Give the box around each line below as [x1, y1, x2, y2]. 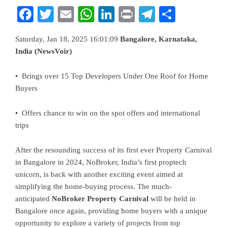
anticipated [15, 195, 52, 203]
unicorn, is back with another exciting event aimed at [15, 170, 183, 178]
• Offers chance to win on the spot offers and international [15, 109, 200, 117]
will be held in [148, 195, 196, 203]
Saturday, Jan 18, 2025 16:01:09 [15, 35, 120, 43]
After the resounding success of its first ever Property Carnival [15, 146, 212, 154]
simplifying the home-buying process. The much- [15, 182, 172, 191]
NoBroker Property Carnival [52, 195, 148, 203]
